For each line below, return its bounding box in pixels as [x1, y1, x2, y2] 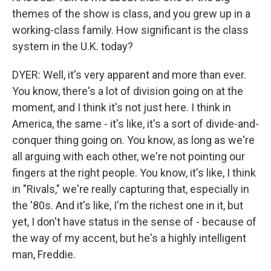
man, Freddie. [12, 248, 76, 261]
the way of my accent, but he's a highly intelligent [12, 232, 246, 244]
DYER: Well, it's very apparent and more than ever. [12, 68, 246, 81]
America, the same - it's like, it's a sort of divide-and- [12, 117, 259, 130]
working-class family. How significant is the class [12, 24, 249, 36]
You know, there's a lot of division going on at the [12, 85, 243, 97]
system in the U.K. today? [12, 40, 133, 53]
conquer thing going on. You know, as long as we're [12, 134, 255, 146]
